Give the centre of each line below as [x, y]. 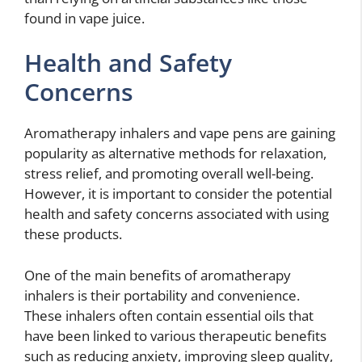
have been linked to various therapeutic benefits [175, 335]
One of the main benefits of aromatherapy [158, 275]
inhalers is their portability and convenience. [162, 295]
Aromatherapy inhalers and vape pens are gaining [180, 133]
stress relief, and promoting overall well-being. [169, 174]
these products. [73, 234]
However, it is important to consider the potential [178, 194]
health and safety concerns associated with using [177, 214]
